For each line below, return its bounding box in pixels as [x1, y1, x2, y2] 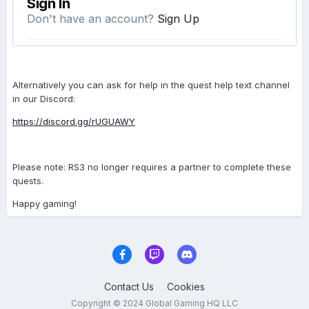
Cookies [167, 281, 205, 293]
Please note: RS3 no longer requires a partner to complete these [12, 161, 291, 172]
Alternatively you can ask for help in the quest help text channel [12, 79, 290, 90]
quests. [12, 175, 43, 186]
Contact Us [104, 281, 154, 293]
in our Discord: [12, 93, 75, 104]
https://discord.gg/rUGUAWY [12, 116, 135, 127]
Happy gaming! [12, 198, 77, 209]
